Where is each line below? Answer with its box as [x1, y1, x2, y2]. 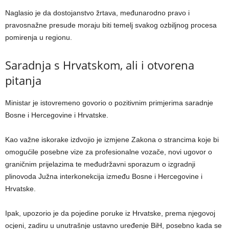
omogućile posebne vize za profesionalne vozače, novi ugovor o [5, 148, 212, 156]
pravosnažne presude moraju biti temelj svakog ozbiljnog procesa [5, 21, 217, 30]
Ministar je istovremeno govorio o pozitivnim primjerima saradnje [5, 99, 213, 107]
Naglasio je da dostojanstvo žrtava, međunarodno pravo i [5, 9, 190, 17]
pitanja [5, 73, 41, 88]
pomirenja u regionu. [5, 33, 72, 42]
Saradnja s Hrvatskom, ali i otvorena [5, 57, 194, 73]
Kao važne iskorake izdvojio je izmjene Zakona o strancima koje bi [5, 135, 219, 144]
